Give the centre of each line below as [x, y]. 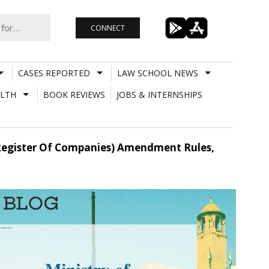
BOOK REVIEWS [74, 94]
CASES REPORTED [54, 73]
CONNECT [107, 28]
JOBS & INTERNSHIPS [159, 94]
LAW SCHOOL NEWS [157, 73]
